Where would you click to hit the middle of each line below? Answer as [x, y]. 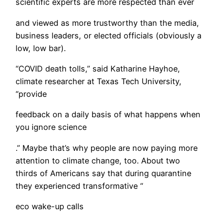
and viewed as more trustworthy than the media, [107, 23]
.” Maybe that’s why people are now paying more [107, 148]
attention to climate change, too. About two [98, 160]
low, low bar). [41, 48]
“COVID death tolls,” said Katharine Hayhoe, [98, 68]
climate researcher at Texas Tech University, [99, 81]
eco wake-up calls [50, 206]
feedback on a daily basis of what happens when [108, 115]
